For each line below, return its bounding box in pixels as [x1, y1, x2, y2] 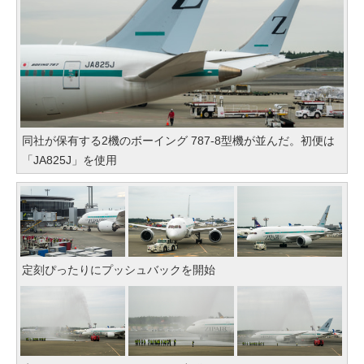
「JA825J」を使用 [22, 154, 117, 167]
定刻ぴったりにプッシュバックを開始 [22, 262, 215, 276]
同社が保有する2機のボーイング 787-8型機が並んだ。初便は [22, 134, 335, 148]
